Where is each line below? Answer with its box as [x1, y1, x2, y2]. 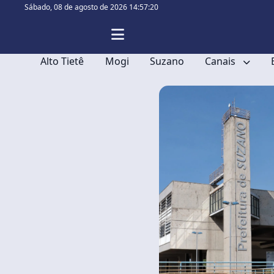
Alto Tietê [40, 54, 84, 68]
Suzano [149, 54, 184, 68]
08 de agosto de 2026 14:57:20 [54, 2, 158, 12]
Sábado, [24, 2, 54, 12]
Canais [205, 54, 238, 68]
